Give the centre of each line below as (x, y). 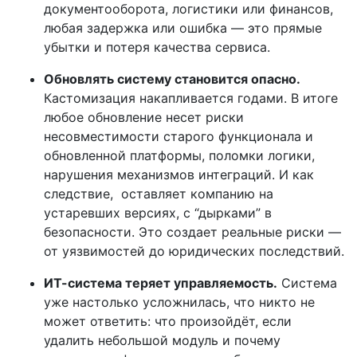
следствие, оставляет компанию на (159, 194)
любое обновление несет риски (144, 117)
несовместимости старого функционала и (178, 136)
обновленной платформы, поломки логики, (179, 155)
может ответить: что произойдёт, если (168, 321)
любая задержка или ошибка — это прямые (183, 28)
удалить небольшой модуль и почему (162, 340)
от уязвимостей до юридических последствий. (194, 251)
